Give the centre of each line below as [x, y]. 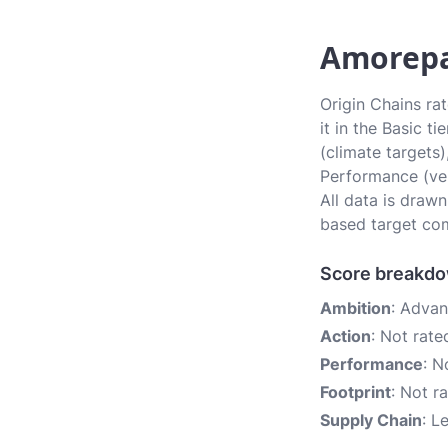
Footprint [355, 392]
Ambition [355, 308]
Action [345, 336]
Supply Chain [371, 420]
